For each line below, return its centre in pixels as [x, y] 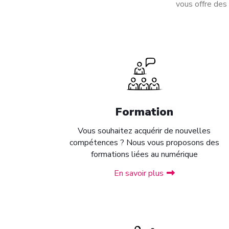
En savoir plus [139, 173]
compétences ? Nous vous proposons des [144, 143]
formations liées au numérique [144, 154]
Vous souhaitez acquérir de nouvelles [144, 131]
